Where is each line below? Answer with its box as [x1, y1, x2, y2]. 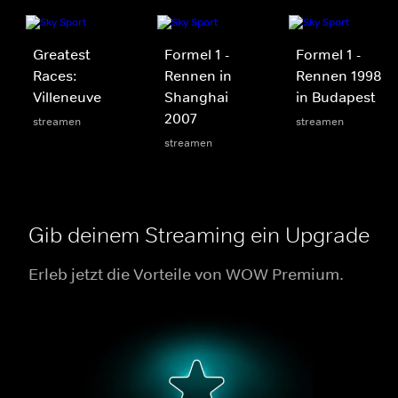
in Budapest [296, 87, 376, 106]
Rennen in [164, 66, 232, 84]
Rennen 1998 [296, 66, 382, 84]
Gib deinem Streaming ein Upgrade [28, 221, 370, 248]
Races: [33, 66, 76, 84]
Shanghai [164, 87, 228, 106]
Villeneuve [33, 87, 101, 106]
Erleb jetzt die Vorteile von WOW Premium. [28, 264, 344, 284]
